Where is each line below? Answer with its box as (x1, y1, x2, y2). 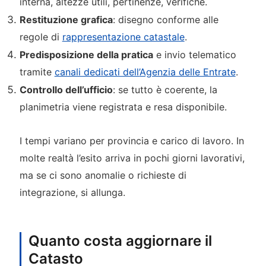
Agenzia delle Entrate (139, 66, 236, 78)
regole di (19, 31, 62, 43)
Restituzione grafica (19, 14, 113, 26)
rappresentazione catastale (62, 31, 185, 43)
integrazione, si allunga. (19, 186, 125, 198)
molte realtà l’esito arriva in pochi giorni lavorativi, (19, 151, 245, 164)
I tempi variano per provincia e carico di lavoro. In (19, 134, 244, 147)
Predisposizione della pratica (19, 49, 153, 61)
